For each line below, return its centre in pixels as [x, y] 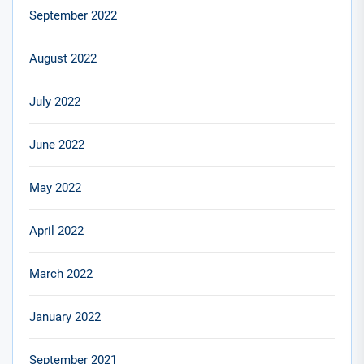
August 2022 [63, 58]
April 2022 [56, 230]
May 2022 [55, 187]
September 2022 [73, 15]
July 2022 [55, 101]
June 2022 [57, 144]
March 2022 [61, 273]
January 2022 [65, 316]
